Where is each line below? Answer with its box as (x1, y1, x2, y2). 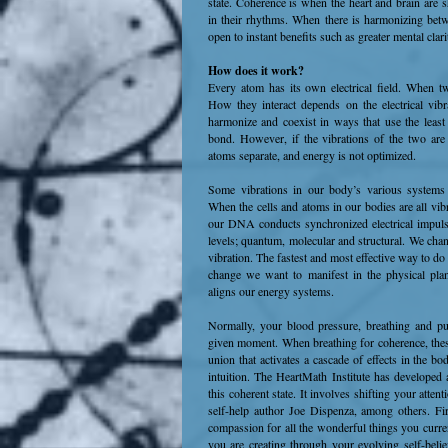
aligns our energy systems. (208, 283, 334, 299)
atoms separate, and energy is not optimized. (208, 147, 416, 163)
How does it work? (208, 62, 304, 79)
